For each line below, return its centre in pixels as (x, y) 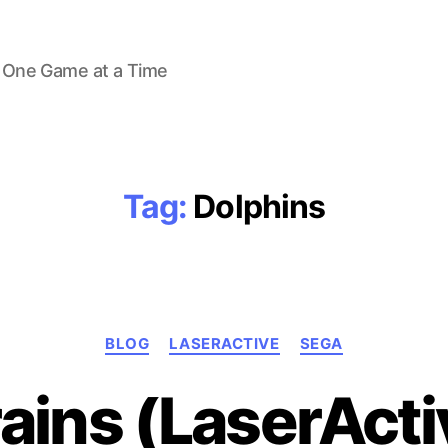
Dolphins (259, 206)
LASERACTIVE (224, 343)
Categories (268, 334)
